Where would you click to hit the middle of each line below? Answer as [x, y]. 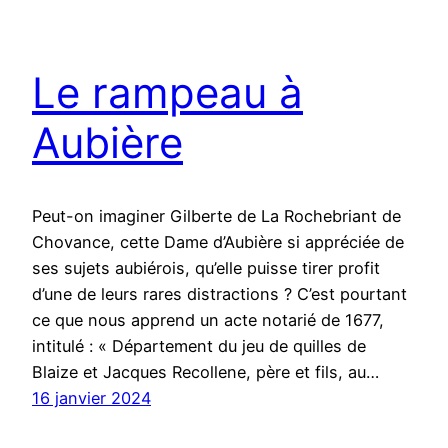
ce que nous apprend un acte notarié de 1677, [208, 320]
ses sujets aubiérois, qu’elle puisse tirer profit [206, 268]
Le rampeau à [167, 93]
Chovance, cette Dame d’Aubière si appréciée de [218, 242]
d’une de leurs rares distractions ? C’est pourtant [219, 294]
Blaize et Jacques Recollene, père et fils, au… [205, 372]
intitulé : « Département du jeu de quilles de [199, 346]
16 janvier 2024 [91, 398]
